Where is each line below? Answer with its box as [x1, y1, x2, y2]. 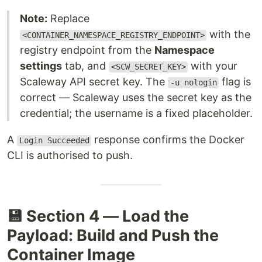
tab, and [62, 60, 109, 73]
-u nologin [170, 78, 217, 88]
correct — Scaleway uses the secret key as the [20, 91, 251, 104]
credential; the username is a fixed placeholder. [20, 107, 253, 120]
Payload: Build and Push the [7, 226, 219, 246]
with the [206, 28, 251, 41]
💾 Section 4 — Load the [7, 206, 189, 226]
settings [20, 60, 62, 73]
